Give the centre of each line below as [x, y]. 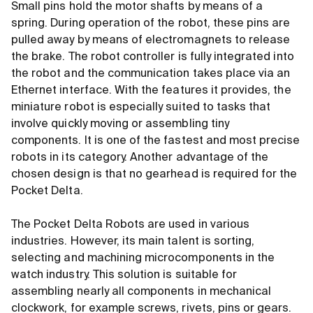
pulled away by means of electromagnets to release [151, 41]
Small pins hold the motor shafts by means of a [137, 7]
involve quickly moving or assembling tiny [120, 125]
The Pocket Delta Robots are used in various [131, 225]
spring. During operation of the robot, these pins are [151, 24]
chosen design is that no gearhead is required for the [154, 175]
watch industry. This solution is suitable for [124, 276]
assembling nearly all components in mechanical [141, 292]
